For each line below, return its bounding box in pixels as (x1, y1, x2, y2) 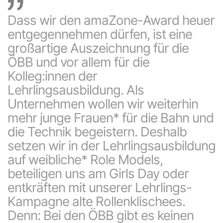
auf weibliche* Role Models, (7, 152, 163, 168)
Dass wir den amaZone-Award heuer (7, 12, 215, 28)
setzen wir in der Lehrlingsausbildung (7, 138, 216, 154)
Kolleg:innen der (7, 68, 97, 84)
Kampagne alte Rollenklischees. (7, 194, 185, 210)
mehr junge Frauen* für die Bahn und (7, 110, 214, 126)
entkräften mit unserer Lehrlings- (7, 180, 192, 196)
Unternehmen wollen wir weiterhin (7, 96, 198, 112)
